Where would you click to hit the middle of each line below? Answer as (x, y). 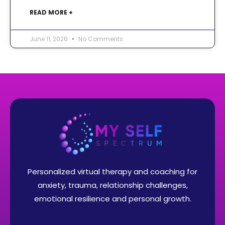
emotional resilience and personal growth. (113, 198)
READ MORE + (51, 12)
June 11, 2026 (49, 39)
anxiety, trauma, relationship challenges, (113, 185)
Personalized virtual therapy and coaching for (113, 171)
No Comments (100, 39)
